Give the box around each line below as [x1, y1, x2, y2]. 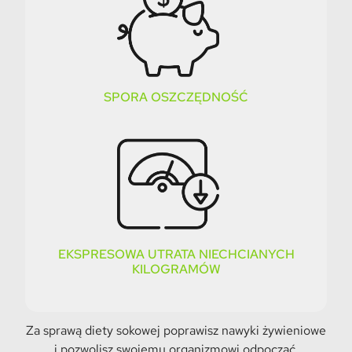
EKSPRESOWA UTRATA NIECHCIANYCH [57, 246, 295, 263]
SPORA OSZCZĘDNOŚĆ [104, 89, 248, 106]
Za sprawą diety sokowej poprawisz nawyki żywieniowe [26, 321, 326, 339]
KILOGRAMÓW [131, 261, 221, 278]
